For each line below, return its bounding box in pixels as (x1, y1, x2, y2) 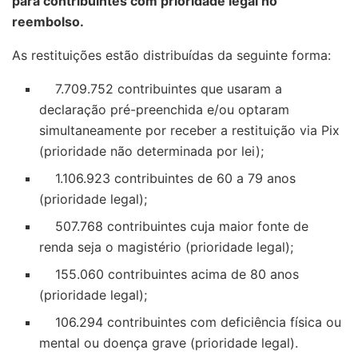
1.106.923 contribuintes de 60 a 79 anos (39, 169, 296, 186)
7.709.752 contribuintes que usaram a (39, 80, 283, 97)
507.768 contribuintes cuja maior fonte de (39, 217, 309, 234)
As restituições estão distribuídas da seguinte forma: (12, 46, 331, 63)
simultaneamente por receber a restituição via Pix (39, 121, 340, 138)
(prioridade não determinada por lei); (39, 142, 265, 159)
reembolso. (12, 13, 84, 30)
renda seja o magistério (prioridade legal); (39, 238, 294, 255)
